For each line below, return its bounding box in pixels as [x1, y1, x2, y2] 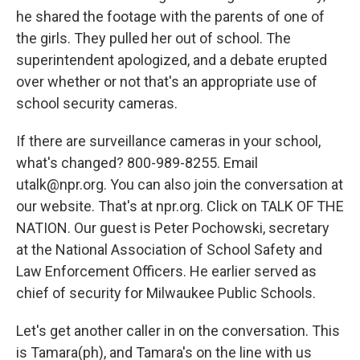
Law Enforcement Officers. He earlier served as [16, 263, 317, 280]
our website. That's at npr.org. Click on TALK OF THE [16, 198, 344, 215]
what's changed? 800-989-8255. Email [16, 154, 258, 171]
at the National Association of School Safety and [16, 241, 322, 258]
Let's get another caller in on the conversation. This [16, 322, 340, 339]
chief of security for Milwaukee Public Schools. [16, 284, 316, 301]
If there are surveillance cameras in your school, [16, 133, 321, 149]
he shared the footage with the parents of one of [16, 8, 325, 25]
